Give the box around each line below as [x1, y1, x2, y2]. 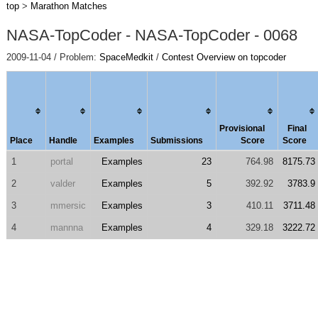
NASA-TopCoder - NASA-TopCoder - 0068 [6, 26, 297, 44]
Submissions [150, 136, 203, 146]
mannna [50, 222, 83, 233]
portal [50, 156, 73, 167]
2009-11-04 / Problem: [6, 52, 99, 62]
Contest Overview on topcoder [161, 52, 286, 62]
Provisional [219, 124, 265, 133]
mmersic [50, 200, 86, 211]
